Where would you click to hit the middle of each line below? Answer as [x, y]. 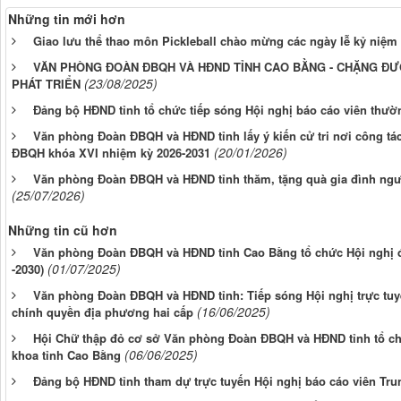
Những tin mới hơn [67, 18]
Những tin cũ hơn [63, 230]
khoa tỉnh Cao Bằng [66, 354]
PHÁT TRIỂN [46, 83]
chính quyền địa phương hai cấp [102, 311]
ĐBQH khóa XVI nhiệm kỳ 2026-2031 [111, 152]
